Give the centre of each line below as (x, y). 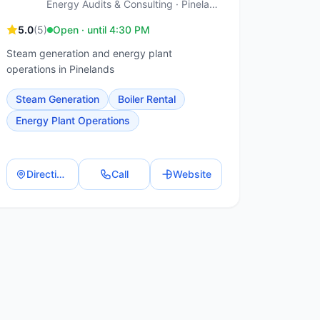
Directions (60, 174)
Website (192, 174)
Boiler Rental (147, 99)
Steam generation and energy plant (89, 53)
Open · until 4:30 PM (101, 30)
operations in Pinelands (60, 69)
